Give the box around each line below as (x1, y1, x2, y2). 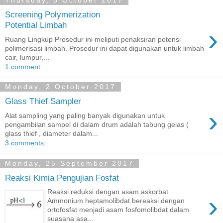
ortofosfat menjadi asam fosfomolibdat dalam (47, 206, 190, 214)
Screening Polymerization (5, 9, 100, 20)
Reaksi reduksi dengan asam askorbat (47, 188, 169, 196)
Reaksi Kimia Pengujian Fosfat (5, 172, 119, 183)
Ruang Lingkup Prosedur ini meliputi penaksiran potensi (5, 35, 181, 43)
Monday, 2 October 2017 (5, 83, 116, 91)
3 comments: (5, 139, 46, 147)
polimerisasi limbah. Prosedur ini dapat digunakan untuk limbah (5, 44, 204, 52)
